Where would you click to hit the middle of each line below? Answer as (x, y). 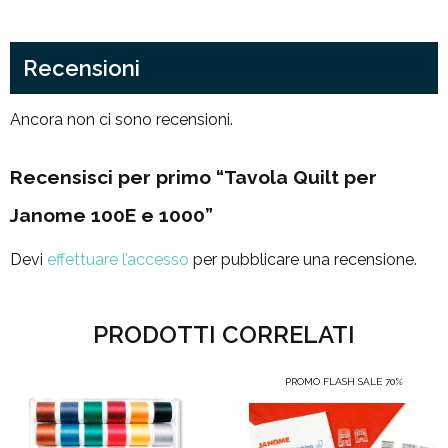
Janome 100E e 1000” (111, 215)
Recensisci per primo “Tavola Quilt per (193, 177)
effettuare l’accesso (118, 260)
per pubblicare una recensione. (303, 260)
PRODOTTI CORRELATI (224, 335)
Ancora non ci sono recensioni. (121, 120)
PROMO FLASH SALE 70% (343, 382)
